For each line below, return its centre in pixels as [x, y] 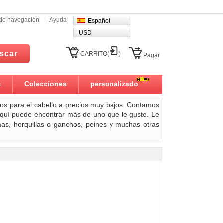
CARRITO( [95, 54]
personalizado [114, 84]
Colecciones [46, 84]
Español [99, 21]
